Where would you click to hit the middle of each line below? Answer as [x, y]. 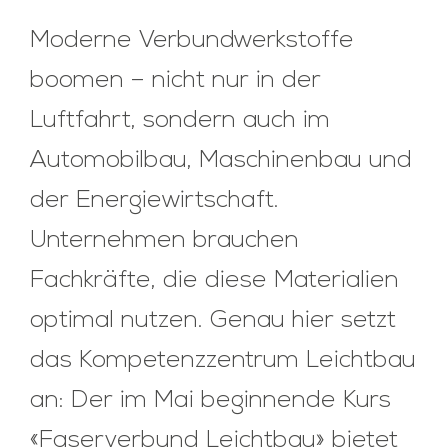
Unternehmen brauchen [164, 241]
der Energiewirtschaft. [154, 201]
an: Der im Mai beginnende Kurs [210, 401]
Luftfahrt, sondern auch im [180, 121]
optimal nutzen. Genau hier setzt [213, 321]
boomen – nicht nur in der [175, 81]
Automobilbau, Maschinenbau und [221, 161]
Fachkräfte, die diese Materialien [214, 281]
